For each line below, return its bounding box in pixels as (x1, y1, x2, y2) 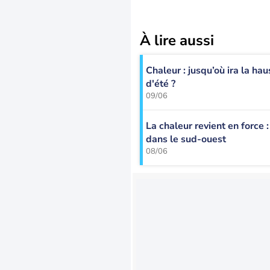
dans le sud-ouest (146, 132, 226, 146)
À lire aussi (140, 31, 214, 50)
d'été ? (146, 77, 175, 90)
